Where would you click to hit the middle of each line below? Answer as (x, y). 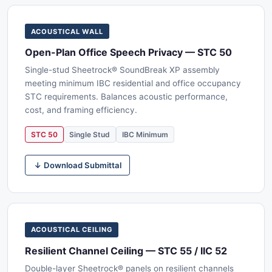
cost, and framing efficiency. (81, 110)
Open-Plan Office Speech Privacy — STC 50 (128, 52)
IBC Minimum (145, 135)
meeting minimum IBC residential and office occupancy (133, 83)
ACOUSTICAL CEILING (72, 230)
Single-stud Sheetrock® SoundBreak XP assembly (122, 70)
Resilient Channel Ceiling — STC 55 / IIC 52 (126, 250)
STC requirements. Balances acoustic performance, (126, 96)
